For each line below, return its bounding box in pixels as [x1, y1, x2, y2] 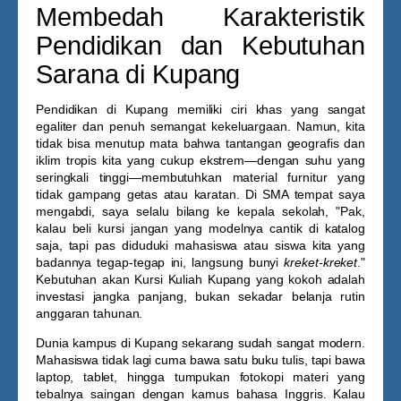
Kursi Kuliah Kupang [134, 272, 252, 286]
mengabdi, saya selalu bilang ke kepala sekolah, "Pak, [36, 204, 365, 218]
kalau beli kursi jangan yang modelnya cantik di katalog [36, 221, 365, 235]
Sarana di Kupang [36, 60, 241, 89]
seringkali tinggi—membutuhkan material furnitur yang [36, 170, 365, 184]
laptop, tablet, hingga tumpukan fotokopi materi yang [36, 370, 365, 384]
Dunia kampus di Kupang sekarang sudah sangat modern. [36, 336, 365, 350]
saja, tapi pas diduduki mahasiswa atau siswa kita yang [36, 238, 365, 252]
